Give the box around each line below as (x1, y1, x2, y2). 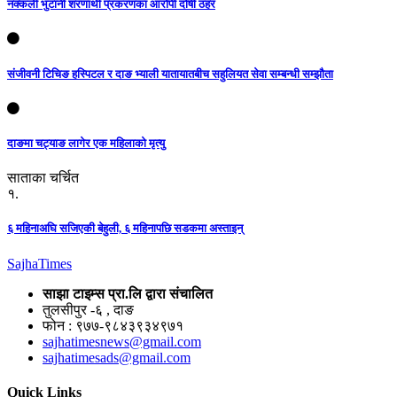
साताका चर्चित (7, 170, 79, 186)
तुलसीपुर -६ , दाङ (43, 301, 134, 317)
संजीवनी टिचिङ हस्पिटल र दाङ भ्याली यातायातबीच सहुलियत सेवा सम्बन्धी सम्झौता (7, 66, 333, 81)
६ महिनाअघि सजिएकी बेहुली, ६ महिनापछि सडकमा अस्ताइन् (7, 222, 243, 236)
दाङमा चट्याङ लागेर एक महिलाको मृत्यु (7, 136, 165, 150)
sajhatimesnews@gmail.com (43, 333, 201, 349)
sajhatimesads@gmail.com (43, 349, 191, 365)
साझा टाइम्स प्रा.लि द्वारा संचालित (43, 285, 213, 301)
